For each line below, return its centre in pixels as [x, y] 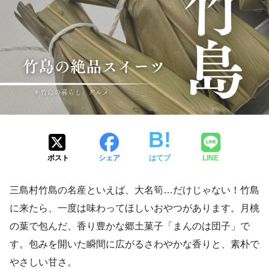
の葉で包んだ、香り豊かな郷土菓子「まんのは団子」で [130, 226]
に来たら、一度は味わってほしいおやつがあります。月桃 [134, 208]
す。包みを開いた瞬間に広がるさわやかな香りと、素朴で [134, 244]
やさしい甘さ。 [43, 262]
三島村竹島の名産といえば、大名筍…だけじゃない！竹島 [134, 190]
